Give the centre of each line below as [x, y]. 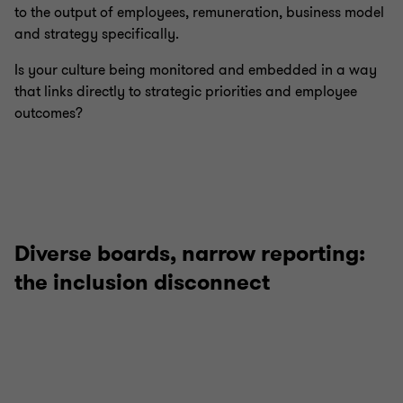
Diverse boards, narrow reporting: [190, 253]
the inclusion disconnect [142, 282]
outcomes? [50, 113]
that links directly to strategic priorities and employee [186, 91]
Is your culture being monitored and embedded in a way [196, 70]
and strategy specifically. [97, 34]
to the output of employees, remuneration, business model [199, 12]
